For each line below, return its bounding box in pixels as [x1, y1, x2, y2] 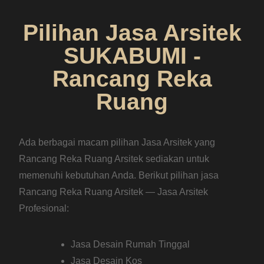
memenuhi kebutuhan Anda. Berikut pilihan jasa [19, 170, 219, 181]
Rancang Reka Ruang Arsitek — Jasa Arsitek [19, 187, 209, 197]
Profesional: [19, 203, 70, 214]
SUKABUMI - [63, 43, 201, 69]
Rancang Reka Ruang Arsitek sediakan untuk [19, 154, 210, 164]
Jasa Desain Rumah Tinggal [71, 239, 190, 250]
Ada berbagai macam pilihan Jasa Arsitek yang [19, 137, 216, 148]
